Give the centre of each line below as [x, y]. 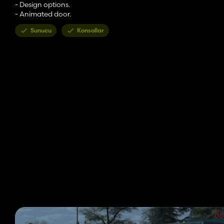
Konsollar [90, 30]
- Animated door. [43, 14]
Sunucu [41, 30]
